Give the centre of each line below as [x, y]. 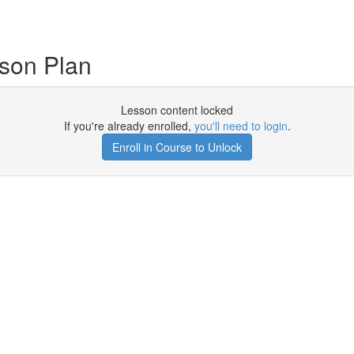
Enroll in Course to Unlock [177, 147]
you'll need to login [241, 126]
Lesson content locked [177, 110]
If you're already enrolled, [129, 126]
